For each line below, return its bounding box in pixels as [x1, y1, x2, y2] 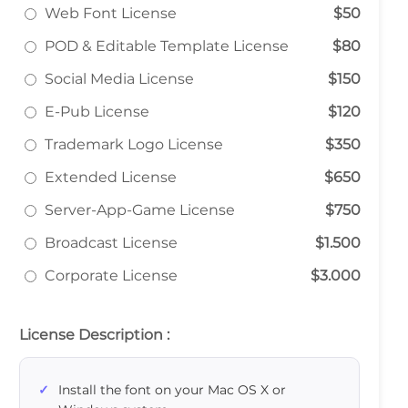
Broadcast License [45, 234, 178, 251]
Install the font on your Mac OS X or [58, 382, 286, 398]
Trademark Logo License [45, 136, 223, 153]
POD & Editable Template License [45, 37, 289, 55]
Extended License [45, 168, 177, 186]
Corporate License [45, 267, 178, 284]
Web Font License [45, 5, 177, 22]
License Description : [19, 326, 169, 343]
